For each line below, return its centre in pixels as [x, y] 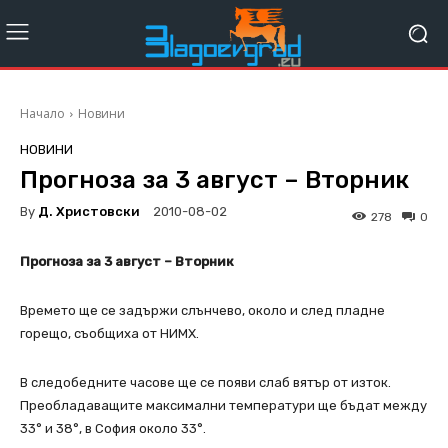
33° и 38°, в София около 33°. [113, 429]
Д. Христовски [89, 211]
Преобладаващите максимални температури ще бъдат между [223, 406]
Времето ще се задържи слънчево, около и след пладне [202, 311]
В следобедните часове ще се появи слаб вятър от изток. [205, 383]
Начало [42, 114]
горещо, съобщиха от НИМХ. [109, 334]
